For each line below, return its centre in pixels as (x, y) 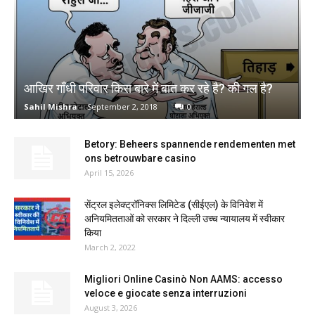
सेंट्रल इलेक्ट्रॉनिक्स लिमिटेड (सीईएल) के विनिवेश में (174, 205)
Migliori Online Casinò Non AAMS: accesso (184, 279)
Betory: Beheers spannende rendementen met (190, 144)
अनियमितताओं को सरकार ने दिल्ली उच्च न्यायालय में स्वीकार (185, 219)
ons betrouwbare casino (140, 159)
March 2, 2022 (110, 247)
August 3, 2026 (111, 308)
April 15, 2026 (109, 173)
